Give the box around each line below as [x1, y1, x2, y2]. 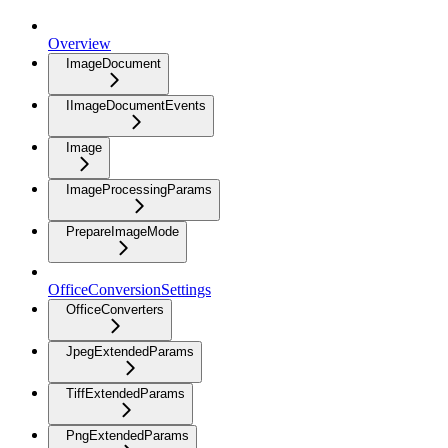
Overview [48, 35, 111, 52]
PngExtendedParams [66, 428, 189, 443]
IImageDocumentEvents [66, 98, 206, 113]
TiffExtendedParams [66, 386, 185, 401]
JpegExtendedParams [66, 344, 194, 359]
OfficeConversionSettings [48, 281, 211, 298]
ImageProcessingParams [66, 182, 212, 197]
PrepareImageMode [66, 224, 179, 239]
